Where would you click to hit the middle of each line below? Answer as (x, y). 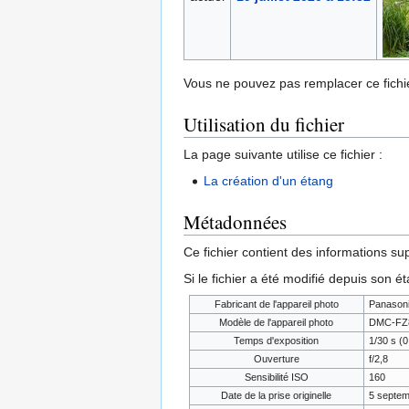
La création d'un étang (269, 181)
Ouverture (276, 359)
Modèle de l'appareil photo (277, 323)
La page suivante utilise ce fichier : (283, 155)
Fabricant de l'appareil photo (276, 304)
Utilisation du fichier (264, 125)
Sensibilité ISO (276, 378)
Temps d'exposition (277, 341)
